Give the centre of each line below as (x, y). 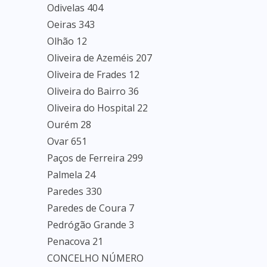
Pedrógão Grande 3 (91, 225)
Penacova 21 (75, 241)
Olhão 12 (67, 41)
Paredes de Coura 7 (91, 208)
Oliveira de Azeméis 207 (100, 58)
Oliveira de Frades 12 (93, 74)
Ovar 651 (67, 141)
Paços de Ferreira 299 (95, 158)
